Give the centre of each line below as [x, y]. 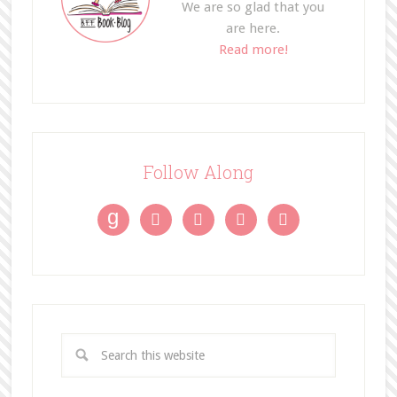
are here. [253, 28]
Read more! [253, 49]
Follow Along [198, 171]
